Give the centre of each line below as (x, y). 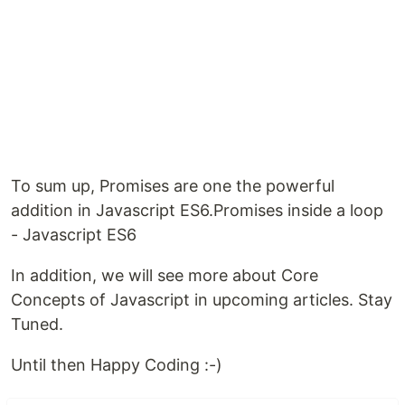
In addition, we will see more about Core (165, 275)
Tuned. (37, 324)
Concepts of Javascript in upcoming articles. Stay (202, 300)
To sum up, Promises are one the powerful (173, 186)
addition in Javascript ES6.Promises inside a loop (197, 210)
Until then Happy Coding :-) (117, 365)
